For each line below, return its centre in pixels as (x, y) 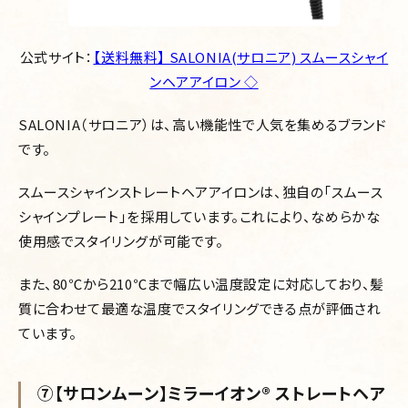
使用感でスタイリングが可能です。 (121, 241)
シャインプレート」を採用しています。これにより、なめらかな (199, 217)
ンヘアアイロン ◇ (204, 82)
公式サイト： (56, 57)
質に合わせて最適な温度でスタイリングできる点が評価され (200, 309)
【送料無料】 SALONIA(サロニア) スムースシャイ (241, 57)
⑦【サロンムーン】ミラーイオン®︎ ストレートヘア (212, 393)
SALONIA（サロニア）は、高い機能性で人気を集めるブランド (203, 125)
